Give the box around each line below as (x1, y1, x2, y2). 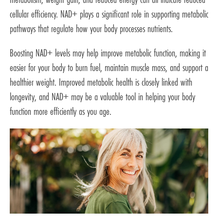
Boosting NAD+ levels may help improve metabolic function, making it (10, 46, 206, 60)
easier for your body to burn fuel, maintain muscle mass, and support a (10, 60, 208, 75)
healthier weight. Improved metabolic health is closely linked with (10, 75, 192, 90)
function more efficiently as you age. (10, 104, 111, 119)
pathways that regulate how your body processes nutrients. (10, 21, 173, 36)
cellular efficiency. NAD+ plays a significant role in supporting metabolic (10, 7, 208, 21)
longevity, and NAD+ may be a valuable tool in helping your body (10, 90, 195, 104)
